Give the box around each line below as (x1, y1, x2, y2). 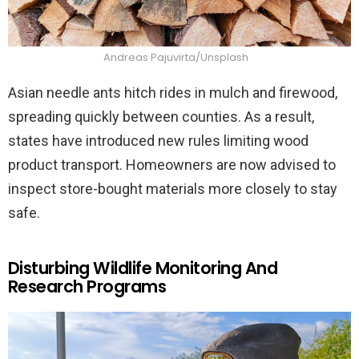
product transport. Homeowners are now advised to (8, 156, 336, 174)
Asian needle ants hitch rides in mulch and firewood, (8, 84, 337, 102)
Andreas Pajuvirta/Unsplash (103, 50, 248, 66)
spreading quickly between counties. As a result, (8, 108, 314, 126)
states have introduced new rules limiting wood (8, 132, 309, 150)
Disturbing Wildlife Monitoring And (8, 256, 278, 280)
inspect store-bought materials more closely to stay (8, 180, 337, 198)
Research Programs (8, 275, 167, 299)
